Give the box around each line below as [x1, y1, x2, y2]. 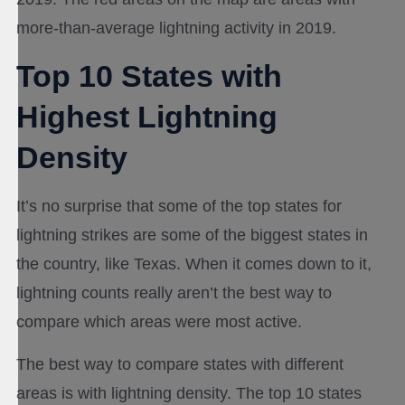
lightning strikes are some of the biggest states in [16, 226, 368, 245]
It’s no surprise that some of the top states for [16, 197, 342, 216]
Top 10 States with [16, 59, 282, 94]
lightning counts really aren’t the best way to [16, 284, 332, 303]
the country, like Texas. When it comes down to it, [16, 255, 372, 274]
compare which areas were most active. [16, 313, 302, 332]
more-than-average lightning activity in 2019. [16, 19, 336, 38]
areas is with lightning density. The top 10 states [16, 384, 362, 403]
